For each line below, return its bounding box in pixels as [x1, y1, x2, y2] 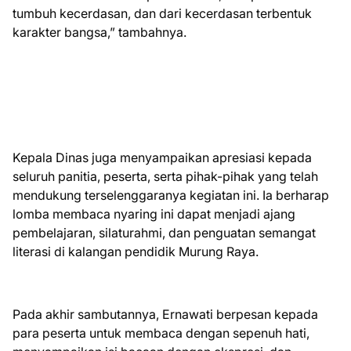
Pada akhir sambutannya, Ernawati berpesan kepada [13, 306, 318, 322]
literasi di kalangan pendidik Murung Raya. [13, 244, 259, 259]
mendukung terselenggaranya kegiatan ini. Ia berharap [13, 187, 329, 203]
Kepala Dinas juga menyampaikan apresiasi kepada [13, 150, 312, 165]
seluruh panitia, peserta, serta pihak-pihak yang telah [13, 168, 318, 184]
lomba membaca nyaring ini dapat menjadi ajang [13, 206, 295, 222]
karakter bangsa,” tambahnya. [13, 24, 186, 40]
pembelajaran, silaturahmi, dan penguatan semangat [13, 225, 316, 241]
